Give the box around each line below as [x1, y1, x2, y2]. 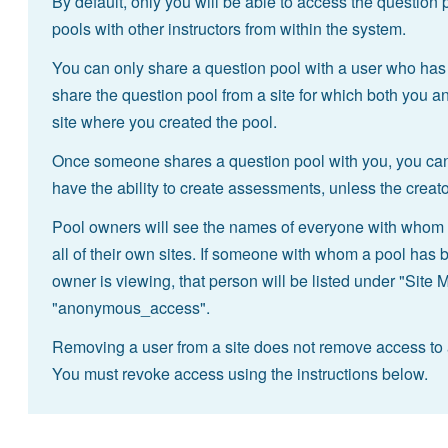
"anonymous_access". [51, 296, 210, 320]
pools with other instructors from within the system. [51, 17, 406, 41]
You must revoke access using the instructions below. [51, 362, 428, 386]
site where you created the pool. [51, 110, 277, 134]
